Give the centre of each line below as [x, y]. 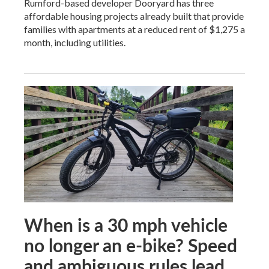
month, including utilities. [75, 43]
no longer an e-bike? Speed [131, 245]
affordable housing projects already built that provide [134, 16]
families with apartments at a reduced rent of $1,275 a [134, 29]
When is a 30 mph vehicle [126, 224]
